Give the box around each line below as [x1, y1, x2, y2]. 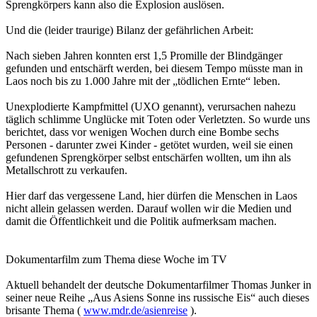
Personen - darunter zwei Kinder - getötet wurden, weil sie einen [6, 139, 293, 151]
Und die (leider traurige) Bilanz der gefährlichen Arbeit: [6, 24, 253, 37]
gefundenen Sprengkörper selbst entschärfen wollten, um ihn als [6, 151, 291, 164]
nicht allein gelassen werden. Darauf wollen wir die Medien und [6, 202, 292, 215]
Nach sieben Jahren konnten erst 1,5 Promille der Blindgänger [6, 50, 282, 62]
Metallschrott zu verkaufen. [6, 164, 127, 177]
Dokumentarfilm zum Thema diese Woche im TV [6, 253, 227, 266]
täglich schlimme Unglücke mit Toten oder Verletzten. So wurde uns [6, 113, 310, 126]
